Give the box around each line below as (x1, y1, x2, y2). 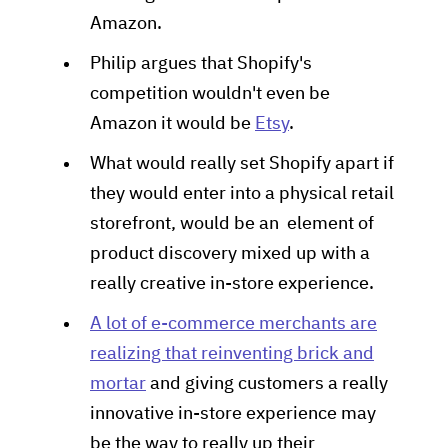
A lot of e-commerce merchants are (90, 315, 377, 333)
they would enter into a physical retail (90, 185, 394, 203)
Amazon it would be (90, 115, 255, 133)
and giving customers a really (146, 375, 388, 393)
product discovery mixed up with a (90, 245, 370, 263)
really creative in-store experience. (90, 275, 374, 293)
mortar (90, 375, 146, 393)
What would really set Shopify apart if (90, 155, 394, 173)
